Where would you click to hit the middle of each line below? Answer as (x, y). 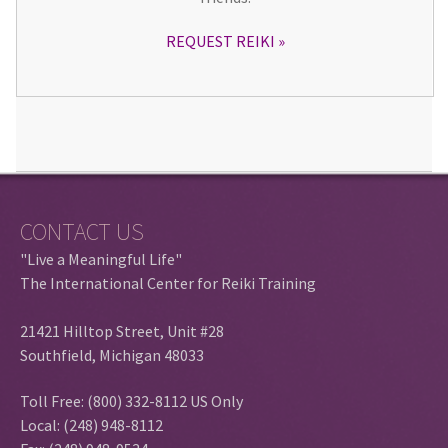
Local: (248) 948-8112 (91, 425)
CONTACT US (82, 232)
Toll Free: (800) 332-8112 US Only (131, 401)
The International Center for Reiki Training (168, 283)
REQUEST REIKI (220, 40)
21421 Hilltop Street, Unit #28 (122, 331)
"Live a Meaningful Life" (101, 259)
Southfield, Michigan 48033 (112, 355)
